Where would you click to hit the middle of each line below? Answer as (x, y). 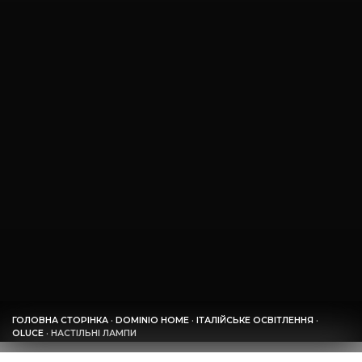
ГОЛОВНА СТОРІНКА (60, 321)
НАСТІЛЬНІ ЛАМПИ (94, 334)
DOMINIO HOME (152, 321)
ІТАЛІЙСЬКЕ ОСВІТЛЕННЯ (255, 321)
